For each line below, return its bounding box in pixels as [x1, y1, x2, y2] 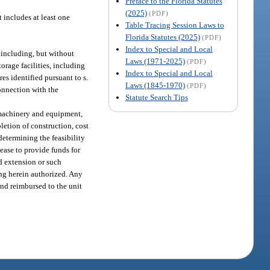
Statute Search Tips [125, 92, 188, 102]
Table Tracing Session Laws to [125, 20, 224, 30]
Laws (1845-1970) [125, 80, 185, 90]
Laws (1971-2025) [125, 56, 185, 66]
